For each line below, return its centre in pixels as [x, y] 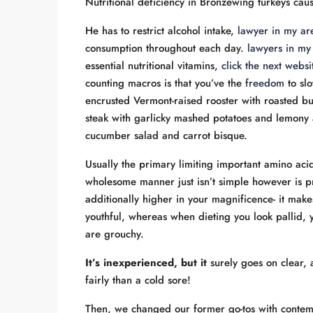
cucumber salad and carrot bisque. [166, 136]
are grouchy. [115, 234]
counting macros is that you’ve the [165, 83]
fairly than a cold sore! [138, 280]
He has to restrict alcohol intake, [161, 31]
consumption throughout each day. [166, 48]
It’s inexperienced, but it [146, 263]
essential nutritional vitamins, [153, 66]
